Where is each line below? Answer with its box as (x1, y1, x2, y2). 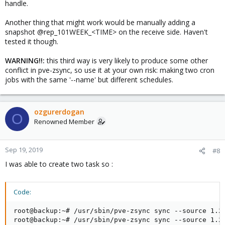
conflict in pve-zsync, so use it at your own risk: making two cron (5, 65, 214, 75)
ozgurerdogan (34, 107, 84, 117)
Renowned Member (34, 117, 94, 126)
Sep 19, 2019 (5, 145, 43, 154)
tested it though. (5, 37, 58, 46)
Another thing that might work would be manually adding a (5, 18, 195, 27)
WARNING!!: (5, 56, 47, 65)
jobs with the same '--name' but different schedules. (5, 75, 173, 84)
